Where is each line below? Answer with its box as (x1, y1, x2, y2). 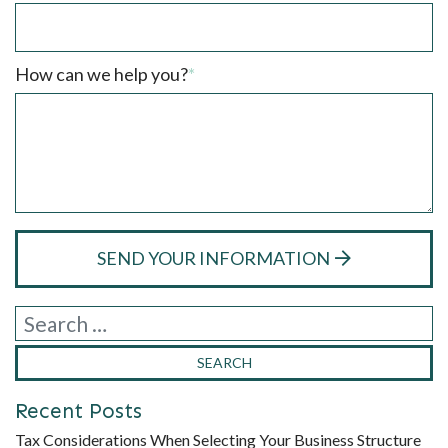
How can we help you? (15, 63, 188, 86)
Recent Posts (15, 398, 142, 425)
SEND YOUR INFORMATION (97, 247, 331, 270)
